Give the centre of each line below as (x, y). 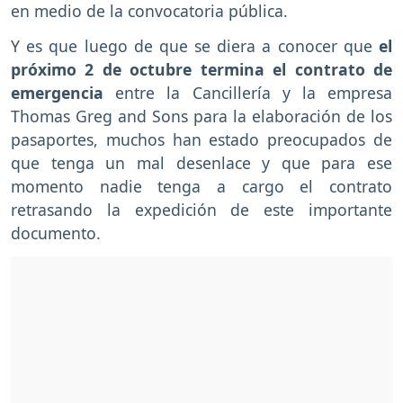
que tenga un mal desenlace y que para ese (201, 163)
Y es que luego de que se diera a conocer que (195, 46)
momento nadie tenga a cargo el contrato (201, 187)
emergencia (63, 93)
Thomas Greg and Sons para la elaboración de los (201, 116)
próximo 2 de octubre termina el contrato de (201, 70)
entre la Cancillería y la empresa (254, 93)
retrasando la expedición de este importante (201, 210)
